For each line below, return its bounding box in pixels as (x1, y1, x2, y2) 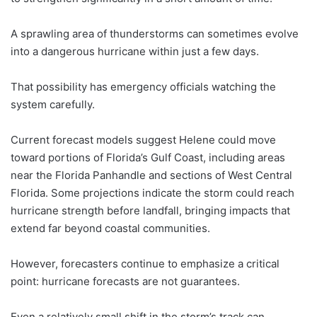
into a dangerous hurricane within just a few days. (11, 45, 259, 58)
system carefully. (11, 98, 95, 111)
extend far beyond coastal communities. (11, 221, 210, 235)
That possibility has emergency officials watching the (11, 80, 276, 93)
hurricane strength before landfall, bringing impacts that (11, 204, 290, 217)
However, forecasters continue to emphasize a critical (11, 257, 279, 270)
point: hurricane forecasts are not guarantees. (11, 275, 240, 288)
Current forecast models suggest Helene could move (11, 133, 276, 146)
